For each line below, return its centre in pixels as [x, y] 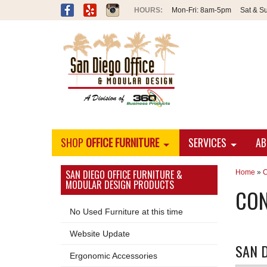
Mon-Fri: [185, 10]
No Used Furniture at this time [126, 212]
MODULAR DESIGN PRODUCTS [120, 185]
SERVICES [207, 142]
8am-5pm [215, 10]
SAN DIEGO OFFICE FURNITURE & [124, 175]
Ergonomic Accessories [114, 256]
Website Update [100, 234]
